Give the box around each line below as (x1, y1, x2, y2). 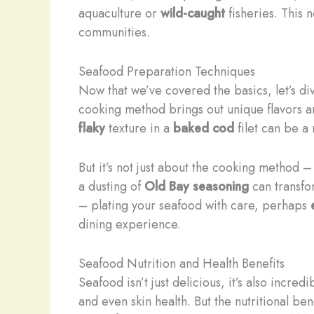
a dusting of (78, 177, 144, 196)
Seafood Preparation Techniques (78, 62, 255, 81)
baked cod (173, 118, 234, 137)
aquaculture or (78, 4, 161, 23)
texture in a (105, 118, 173, 137)
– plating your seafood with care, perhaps (78, 196, 310, 214)
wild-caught (161, 4, 225, 23)
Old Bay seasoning (144, 177, 249, 196)
